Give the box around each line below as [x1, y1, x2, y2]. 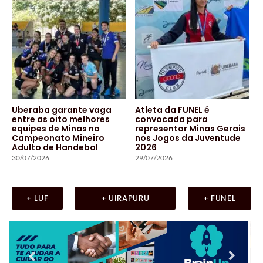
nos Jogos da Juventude [135, 131, 241, 144]
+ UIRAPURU [100, 192, 150, 204]
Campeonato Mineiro [12, 131, 104, 144]
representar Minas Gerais [135, 122, 245, 134]
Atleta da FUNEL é [135, 103, 210, 116]
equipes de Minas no [12, 122, 100, 134]
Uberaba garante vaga [12, 103, 112, 116]
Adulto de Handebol [12, 141, 98, 153]
